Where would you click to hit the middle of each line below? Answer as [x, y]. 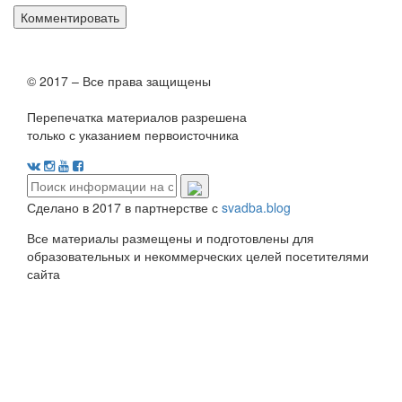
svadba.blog [256, 207]
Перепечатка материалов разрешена [137, 117]
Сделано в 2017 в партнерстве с [124, 207]
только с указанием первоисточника [133, 135]
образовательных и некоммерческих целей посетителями [198, 255]
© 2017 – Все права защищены [119, 81]
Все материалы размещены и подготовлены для [170, 237]
